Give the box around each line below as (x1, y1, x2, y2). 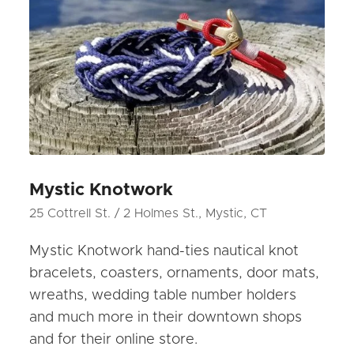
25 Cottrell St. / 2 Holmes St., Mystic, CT (29, 206, 268, 220)
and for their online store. (29, 332, 198, 347)
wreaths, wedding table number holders (29, 288, 297, 303)
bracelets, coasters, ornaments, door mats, (29, 265, 320, 281)
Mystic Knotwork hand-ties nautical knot (29, 243, 299, 258)
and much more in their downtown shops (29, 310, 303, 325)
